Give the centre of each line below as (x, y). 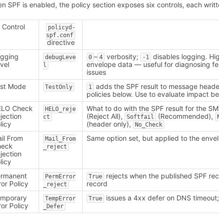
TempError (61, 199)
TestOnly (59, 87)
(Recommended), (186, 116)
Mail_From (61, 139)
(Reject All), (106, 116)
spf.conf (60, 35)
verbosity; (123, 57)
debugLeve (61, 57)
